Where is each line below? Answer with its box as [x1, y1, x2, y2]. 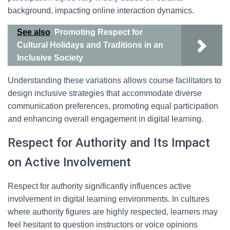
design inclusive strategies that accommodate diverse [8, 89, 202, 98]
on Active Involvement [8, 155, 131, 169]
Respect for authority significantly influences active [8, 182, 191, 190]
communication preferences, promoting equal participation [8, 102, 218, 110]
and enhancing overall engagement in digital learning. [8, 114, 203, 123]
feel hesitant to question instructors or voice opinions [8, 220, 198, 229]
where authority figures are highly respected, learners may [8, 207, 218, 216]
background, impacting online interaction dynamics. [8, 6, 194, 15]
